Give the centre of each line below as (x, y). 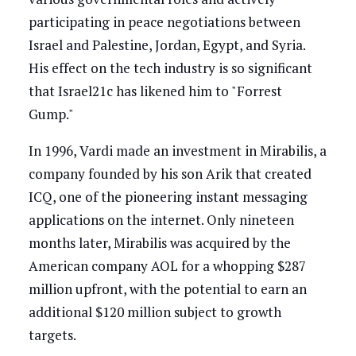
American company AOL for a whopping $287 (167, 266)
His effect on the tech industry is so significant (170, 68)
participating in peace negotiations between (164, 22)
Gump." (52, 114)
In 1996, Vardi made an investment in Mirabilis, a (177, 151)
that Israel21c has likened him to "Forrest (155, 91)
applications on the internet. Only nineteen (161, 220)
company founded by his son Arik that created (170, 174)
